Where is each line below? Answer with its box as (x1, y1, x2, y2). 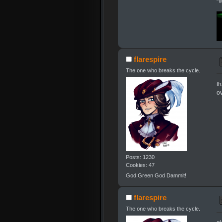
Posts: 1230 (125, 154, 155, 160)
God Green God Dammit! (125, 172, 186, 179)
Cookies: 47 (125, 162, 155, 168)
